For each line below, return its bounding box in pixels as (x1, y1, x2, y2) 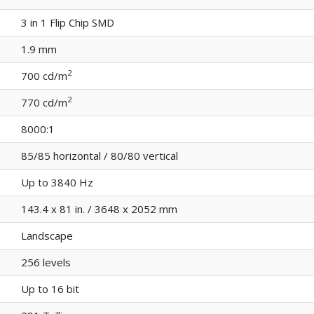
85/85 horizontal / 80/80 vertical (20, 148, 178, 163)
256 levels (20, 254, 71, 269)
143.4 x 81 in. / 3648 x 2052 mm (20, 201, 177, 216)
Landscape (20, 228, 73, 243)
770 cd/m (20, 95, 67, 109)
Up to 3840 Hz (20, 175, 93, 189)
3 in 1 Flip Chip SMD (20, 15, 114, 29)
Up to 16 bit (20, 281, 79, 296)
